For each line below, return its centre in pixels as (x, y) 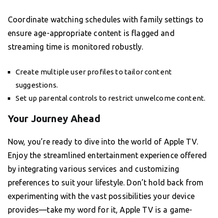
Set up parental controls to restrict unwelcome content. (111, 98)
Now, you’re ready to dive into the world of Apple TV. (103, 142)
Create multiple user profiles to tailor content (94, 72)
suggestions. (37, 85)
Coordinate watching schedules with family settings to (106, 20)
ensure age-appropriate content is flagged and (91, 33)
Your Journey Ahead (54, 119)
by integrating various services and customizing (94, 169)
